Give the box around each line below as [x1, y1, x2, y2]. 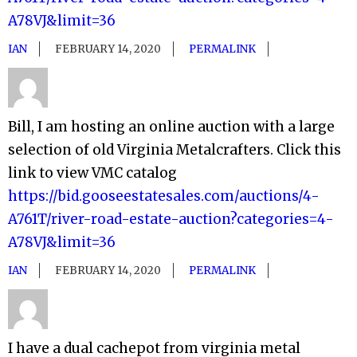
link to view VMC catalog [8, 164, 177, 182]
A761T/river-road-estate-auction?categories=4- [8, 210, 334, 229]
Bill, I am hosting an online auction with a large [8, 118, 335, 136]
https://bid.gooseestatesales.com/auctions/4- [8, 187, 320, 206]
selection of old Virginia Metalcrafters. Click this [8, 141, 341, 159]
